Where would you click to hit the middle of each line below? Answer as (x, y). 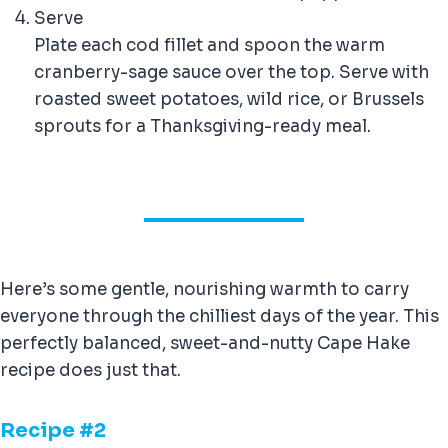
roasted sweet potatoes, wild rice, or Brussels (229, 100)
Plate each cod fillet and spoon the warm (209, 46)
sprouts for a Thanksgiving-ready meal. (202, 127)
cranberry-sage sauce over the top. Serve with (231, 73)
